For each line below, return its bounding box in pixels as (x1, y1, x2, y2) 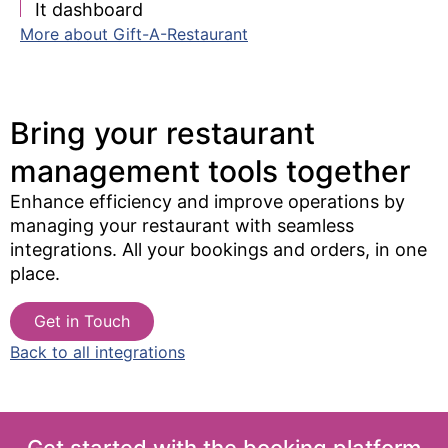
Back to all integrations (10, 342, 185, 363)
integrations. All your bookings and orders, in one (10, 239, 427, 261)
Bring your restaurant (10, 115, 315, 152)
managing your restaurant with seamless (10, 215, 354, 237)
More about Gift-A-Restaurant (20, 23, 248, 44)
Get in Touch (34, 311, 130, 332)
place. (10, 263, 60, 285)
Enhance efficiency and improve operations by (10, 191, 405, 213)
